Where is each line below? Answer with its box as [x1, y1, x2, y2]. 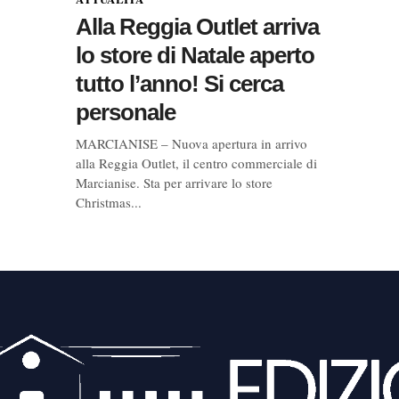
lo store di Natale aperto [76, 41, 315, 69]
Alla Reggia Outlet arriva [76, 12, 320, 40]
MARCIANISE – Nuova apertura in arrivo [76, 134, 308, 152]
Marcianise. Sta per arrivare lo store [76, 173, 273, 191]
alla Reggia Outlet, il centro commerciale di [76, 153, 318, 172]
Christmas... [76, 192, 142, 211]
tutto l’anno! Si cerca [76, 69, 284, 97]
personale [76, 98, 176, 126]
